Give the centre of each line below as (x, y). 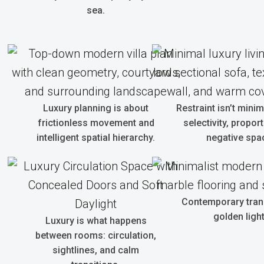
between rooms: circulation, (96, 235)
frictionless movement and (96, 123)
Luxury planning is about (96, 108)
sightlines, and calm (96, 250)
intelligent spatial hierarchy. (96, 138)
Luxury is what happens (96, 221)
